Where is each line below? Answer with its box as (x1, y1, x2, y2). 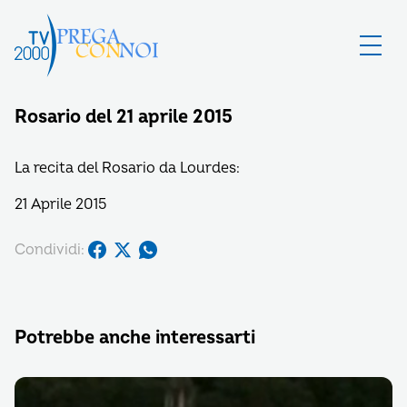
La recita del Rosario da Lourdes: (15, 159, 240, 177)
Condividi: (15, 240, 84, 259)
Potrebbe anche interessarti (15, 326, 255, 349)
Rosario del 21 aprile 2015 (15, 105, 233, 128)
